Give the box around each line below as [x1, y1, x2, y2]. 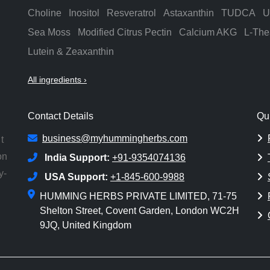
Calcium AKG [179, 27, 237, 38]
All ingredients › [28, 75, 87, 85]
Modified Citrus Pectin [78, 27, 172, 38]
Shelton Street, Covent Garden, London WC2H [40, 206, 239, 216]
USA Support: [42, 172, 110, 183]
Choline [28, 8, 61, 19]
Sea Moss [28, 27, 71, 38]
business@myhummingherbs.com [42, 133, 187, 144]
